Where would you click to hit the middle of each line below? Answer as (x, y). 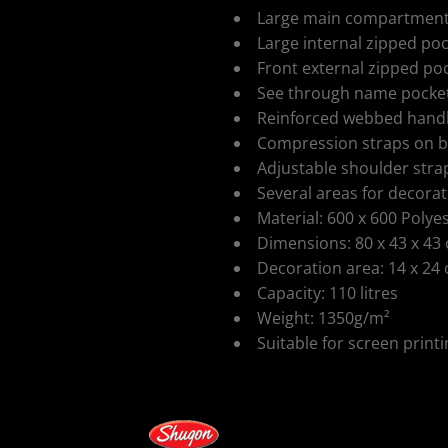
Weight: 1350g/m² (323, 318)
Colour (261, 404)
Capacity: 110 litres (327, 293)
